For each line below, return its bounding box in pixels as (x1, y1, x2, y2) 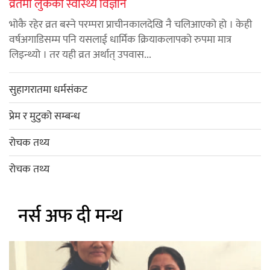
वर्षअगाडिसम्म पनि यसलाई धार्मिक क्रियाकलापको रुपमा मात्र (9, 30, 231, 49)
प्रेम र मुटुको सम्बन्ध (9, 107, 80, 125)
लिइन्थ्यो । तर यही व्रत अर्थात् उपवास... (9, 45, 151, 64)
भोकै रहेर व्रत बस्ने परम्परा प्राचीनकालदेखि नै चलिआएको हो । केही (9, 15, 252, 34)
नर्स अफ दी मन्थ (18, 200, 122, 231)
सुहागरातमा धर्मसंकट (9, 80, 90, 99)
